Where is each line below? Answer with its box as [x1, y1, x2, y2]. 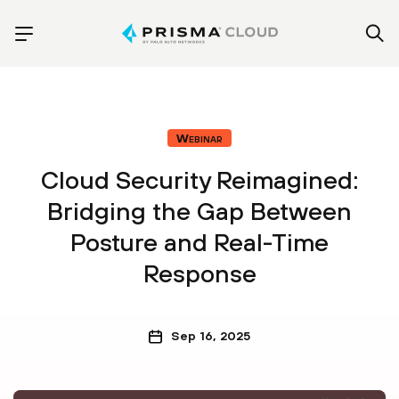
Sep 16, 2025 [171, 329, 250, 343]
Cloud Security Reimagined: [40, 166, 359, 194]
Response [142, 259, 256, 288]
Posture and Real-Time [70, 228, 329, 256]
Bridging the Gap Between [47, 197, 352, 225]
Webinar [176, 131, 223, 145]
